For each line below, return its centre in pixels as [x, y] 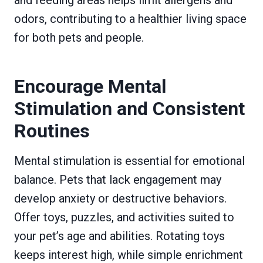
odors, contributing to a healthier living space [130, 18]
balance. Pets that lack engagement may [118, 179]
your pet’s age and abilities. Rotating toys [119, 236]
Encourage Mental [90, 86]
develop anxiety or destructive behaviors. [120, 198]
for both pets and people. [79, 37]
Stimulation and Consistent [129, 108]
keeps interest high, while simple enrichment [129, 254]
